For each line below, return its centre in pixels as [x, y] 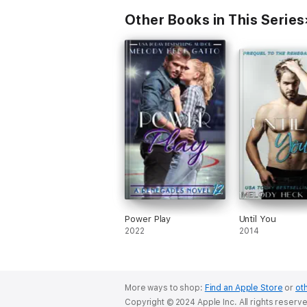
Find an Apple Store [244, 288]
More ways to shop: [165, 288]
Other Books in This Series [215, 20]
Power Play [148, 219]
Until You [257, 219]
